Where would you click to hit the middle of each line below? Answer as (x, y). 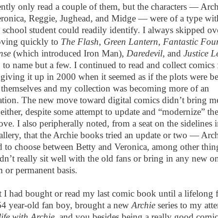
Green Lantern (131, 42)
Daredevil (144, 54)
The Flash (80, 42)
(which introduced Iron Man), (68, 54)
